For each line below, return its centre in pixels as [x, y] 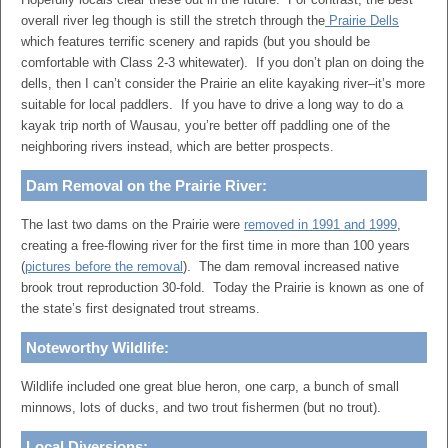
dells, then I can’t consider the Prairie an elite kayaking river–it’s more [223, 83]
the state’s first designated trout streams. [142, 308]
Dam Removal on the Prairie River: [146, 185]
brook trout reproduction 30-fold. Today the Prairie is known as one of [222, 287]
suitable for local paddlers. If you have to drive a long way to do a [212, 104]
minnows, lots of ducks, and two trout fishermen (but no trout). [201, 407]
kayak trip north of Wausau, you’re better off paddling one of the [205, 125]
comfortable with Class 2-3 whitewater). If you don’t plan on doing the [222, 62]
